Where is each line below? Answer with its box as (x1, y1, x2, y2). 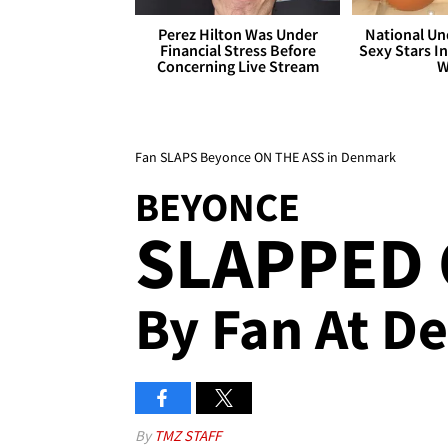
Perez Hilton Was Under (157, 24, 318, 45)
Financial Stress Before (159, 40, 316, 61)
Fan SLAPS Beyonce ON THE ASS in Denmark (135, 148, 396, 167)
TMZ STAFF (154, 426, 221, 446)
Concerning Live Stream (156, 56, 319, 77)
